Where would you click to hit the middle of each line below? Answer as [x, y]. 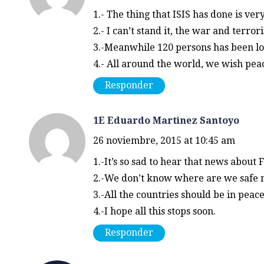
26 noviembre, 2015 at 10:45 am [164, 140]
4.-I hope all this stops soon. [154, 211]
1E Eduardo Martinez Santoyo [166, 120]
